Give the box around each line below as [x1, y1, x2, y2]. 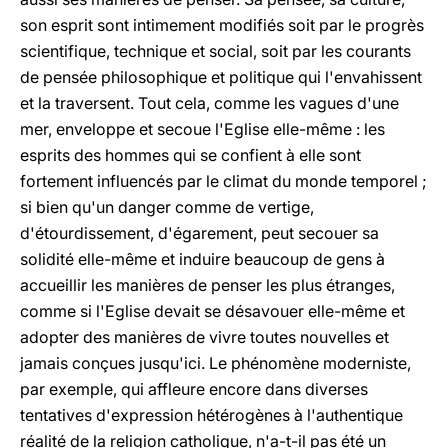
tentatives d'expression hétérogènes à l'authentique [20, 405, 403, 425]
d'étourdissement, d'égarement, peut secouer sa [20, 223, 379, 243]
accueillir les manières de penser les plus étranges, [20, 275, 395, 295]
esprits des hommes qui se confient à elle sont [20, 145, 361, 165]
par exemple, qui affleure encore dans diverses [20, 379, 368, 399]
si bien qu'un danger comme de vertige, [20, 197, 314, 217]
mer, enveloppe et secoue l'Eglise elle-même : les [20, 119, 385, 139]
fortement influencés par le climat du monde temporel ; [20, 171, 427, 191]
